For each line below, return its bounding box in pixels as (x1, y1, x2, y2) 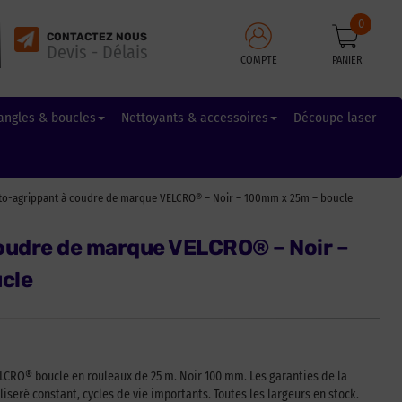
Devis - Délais (46, 40, 148, 63)
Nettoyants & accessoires (120, 109, 268, 126)
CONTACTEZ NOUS (46, 30, 147, 43)
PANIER (332, 53, 363, 66)
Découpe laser (293, 109, 376, 126)
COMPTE (240, 53, 277, 66)
